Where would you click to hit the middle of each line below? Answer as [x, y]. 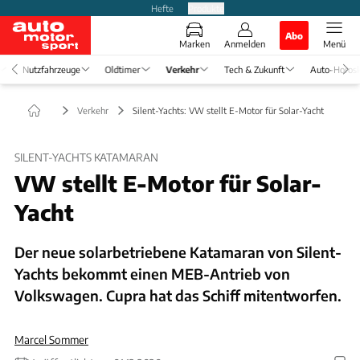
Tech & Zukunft [254, 69]
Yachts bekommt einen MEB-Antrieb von [152, 273]
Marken [194, 43]
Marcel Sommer [51, 339]
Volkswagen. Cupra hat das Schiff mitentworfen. [178, 295]
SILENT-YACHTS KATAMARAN [86, 157]
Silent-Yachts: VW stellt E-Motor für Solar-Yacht [228, 110]
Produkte [206, 8]
